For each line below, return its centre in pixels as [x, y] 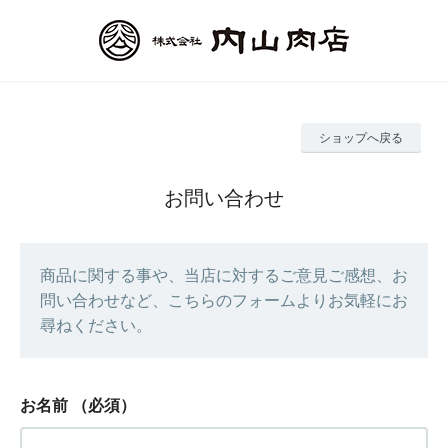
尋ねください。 [96, 325]
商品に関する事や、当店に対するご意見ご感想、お [224, 275]
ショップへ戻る [361, 138]
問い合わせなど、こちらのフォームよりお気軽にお [224, 300]
